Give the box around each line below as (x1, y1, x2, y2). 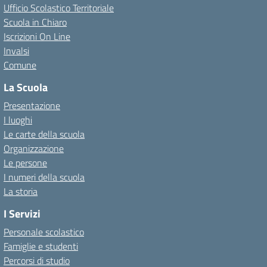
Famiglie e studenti (4, 239, 78, 253)
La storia (4, 184, 38, 198)
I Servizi (4, 206, 41, 222)
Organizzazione (4, 141, 64, 156)
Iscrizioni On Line (4, 29, 70, 44)
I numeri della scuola (4, 170, 85, 184)
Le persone (4, 156, 47, 170)
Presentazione (4, 98, 60, 113)
